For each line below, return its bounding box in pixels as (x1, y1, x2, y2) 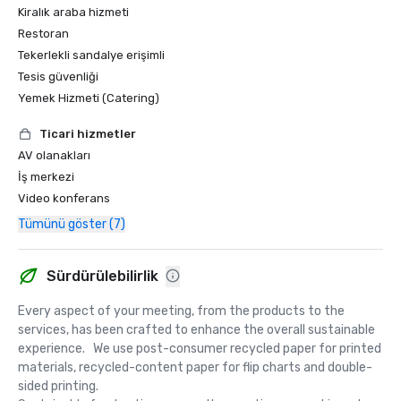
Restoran (18, 27, 69, 40)
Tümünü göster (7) (18, 217, 125, 232)
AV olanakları (18, 149, 90, 162)
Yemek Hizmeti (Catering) (18, 91, 159, 105)
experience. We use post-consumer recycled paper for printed (18, 341, 381, 356)
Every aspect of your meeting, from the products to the (18, 303, 345, 319)
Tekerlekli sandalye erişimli (18, 48, 165, 62)
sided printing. (18, 379, 104, 394)
